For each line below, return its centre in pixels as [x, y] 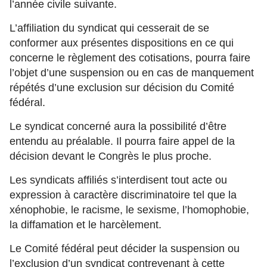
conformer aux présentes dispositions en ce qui [122, 43]
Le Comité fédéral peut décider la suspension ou [125, 249]
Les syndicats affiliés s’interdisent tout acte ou [118, 180]
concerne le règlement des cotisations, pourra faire [130, 58]
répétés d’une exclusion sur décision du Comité [122, 88]
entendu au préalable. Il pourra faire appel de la [122, 141]
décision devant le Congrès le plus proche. [111, 156]
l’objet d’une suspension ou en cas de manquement [132, 73]
